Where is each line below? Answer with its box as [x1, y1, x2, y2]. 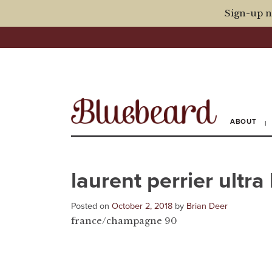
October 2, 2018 [112, 200, 172, 211]
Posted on [71, 200, 112, 211]
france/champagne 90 [71, 215, 177, 226]
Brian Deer [186, 200, 228, 211]
